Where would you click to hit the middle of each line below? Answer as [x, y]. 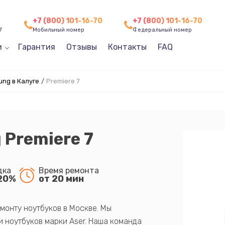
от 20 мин [61, 179]
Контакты [127, 47]
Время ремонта [69, 170]
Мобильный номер [58, 30]
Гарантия [36, 47]
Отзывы [81, 47]
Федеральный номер [162, 30]
